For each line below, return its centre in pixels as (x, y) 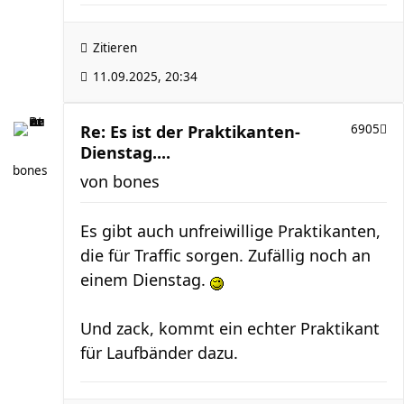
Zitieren (115, 48)
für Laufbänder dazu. (159, 353)
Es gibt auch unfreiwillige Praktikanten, (230, 231)
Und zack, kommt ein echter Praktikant (230, 328)
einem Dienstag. (145, 280)
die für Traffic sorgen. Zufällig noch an (225, 255)
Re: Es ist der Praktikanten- (190, 132)
